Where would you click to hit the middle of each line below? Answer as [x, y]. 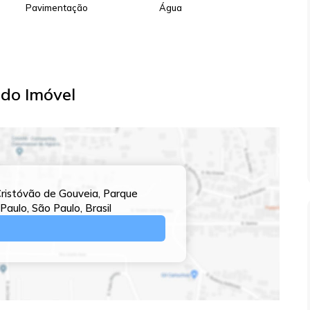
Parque [120, 193]
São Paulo [56, 208]
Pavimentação [57, 8]
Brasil [98, 208]
